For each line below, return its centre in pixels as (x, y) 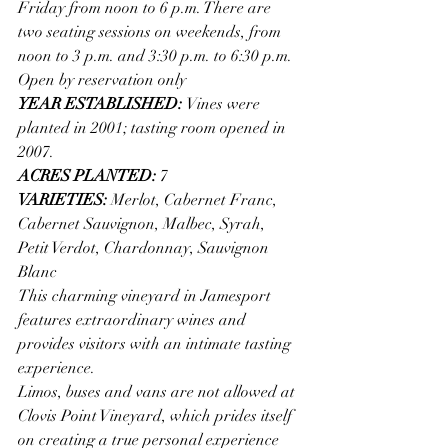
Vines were (225, 103)
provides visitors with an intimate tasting (156, 343)
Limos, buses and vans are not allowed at (158, 391)
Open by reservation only (102, 79)
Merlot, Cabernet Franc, (196, 199)
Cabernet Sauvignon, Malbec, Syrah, (143, 223)
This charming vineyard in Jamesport (146, 295)
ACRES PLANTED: (89, 175)
